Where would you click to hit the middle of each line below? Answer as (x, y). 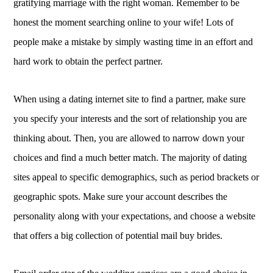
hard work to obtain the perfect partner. (88, 61)
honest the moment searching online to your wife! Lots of (124, 22)
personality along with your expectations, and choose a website (135, 216)
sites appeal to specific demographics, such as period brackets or (136, 177)
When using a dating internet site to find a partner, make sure (130, 99)
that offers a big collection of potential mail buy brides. (118, 236)
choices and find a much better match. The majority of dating (130, 158)
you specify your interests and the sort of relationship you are (130, 119)
